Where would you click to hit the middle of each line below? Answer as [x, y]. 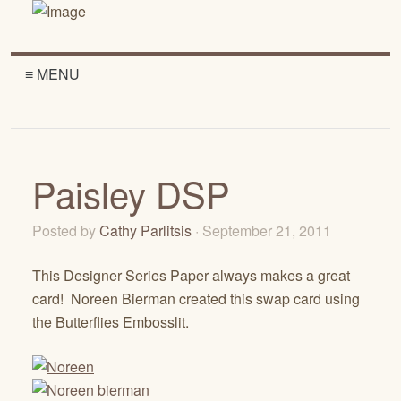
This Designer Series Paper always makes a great [191, 275]
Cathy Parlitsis [145, 230]
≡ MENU [52, 74]
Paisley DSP [131, 193]
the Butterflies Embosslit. [111, 322]
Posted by [66, 230]
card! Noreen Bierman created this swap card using [196, 299]
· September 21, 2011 [265, 230]
